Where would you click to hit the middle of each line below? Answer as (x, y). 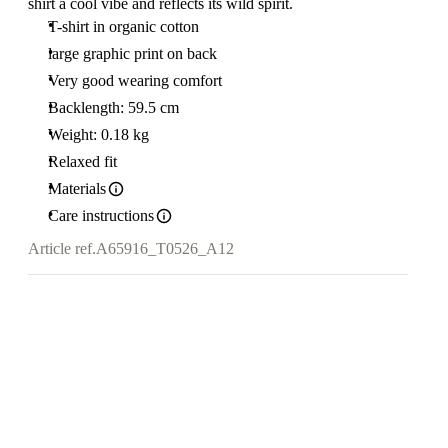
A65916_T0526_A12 (165, 249)
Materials (77, 188)
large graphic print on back (132, 53)
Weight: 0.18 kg (98, 134)
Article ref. (62, 249)
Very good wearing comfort (135, 80)
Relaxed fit (82, 161)
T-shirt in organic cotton (123, 26)
